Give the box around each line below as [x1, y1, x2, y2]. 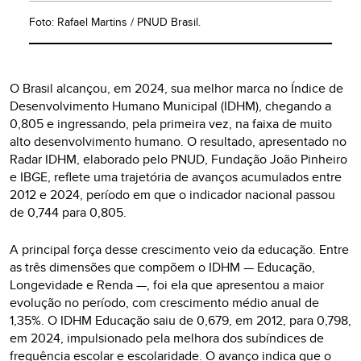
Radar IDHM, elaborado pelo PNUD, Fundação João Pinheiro [10, 150, 347, 169]
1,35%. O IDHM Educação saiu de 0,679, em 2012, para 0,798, [10, 311, 351, 330]
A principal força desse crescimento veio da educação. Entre [10, 240, 349, 259]
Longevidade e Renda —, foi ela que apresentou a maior [10, 276, 324, 295]
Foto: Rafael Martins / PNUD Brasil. [29, 14, 201, 31]
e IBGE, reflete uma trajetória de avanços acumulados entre [10, 168, 342, 187]
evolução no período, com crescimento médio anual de [10, 293, 319, 313]
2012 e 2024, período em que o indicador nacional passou [10, 185, 335, 205]
